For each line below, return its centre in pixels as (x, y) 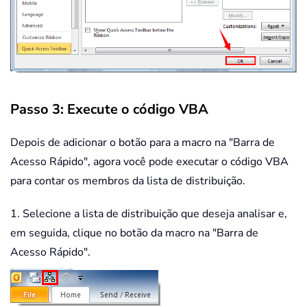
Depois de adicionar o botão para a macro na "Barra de (143, 143)
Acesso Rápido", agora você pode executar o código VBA (149, 162)
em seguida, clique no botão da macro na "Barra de (134, 233)
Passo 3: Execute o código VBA (109, 110)
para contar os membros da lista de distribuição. (128, 181)
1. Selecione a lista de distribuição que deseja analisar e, (149, 214)
